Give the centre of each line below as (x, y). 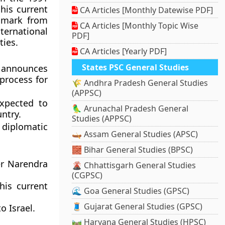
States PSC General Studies (136, 68)
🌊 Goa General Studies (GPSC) (131, 191)
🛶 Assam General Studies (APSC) (135, 134)
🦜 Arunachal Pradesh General (130, 109)
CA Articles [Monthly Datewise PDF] (146, 10)
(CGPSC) (87, 176)
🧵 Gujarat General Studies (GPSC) (137, 207)
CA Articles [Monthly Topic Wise (138, 26)
